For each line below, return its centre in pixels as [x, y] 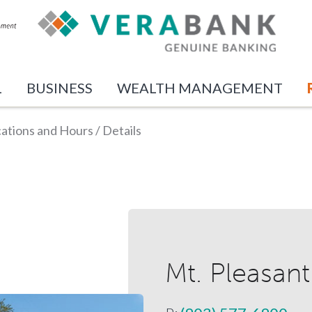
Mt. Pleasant [237, 273]
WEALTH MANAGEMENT [200, 87]
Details [122, 130]
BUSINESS [60, 87]
